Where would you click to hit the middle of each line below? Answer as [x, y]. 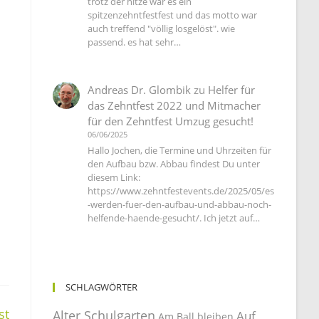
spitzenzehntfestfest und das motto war [173, 15]
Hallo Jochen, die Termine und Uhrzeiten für [180, 151]
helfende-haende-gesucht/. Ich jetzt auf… [174, 218]
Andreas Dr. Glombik [140, 90]
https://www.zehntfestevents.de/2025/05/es [181, 191]
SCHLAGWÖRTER [102, 287]
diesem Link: [114, 178]
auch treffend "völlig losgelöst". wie [162, 29]
